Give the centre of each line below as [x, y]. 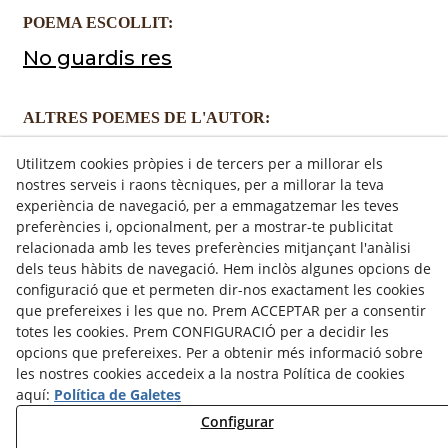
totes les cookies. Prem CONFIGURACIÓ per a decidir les [202, 331]
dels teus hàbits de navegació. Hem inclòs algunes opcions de [223, 268]
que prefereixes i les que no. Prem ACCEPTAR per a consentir [221, 310]
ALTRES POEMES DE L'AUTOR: [146, 117]
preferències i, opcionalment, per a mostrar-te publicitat [204, 226]
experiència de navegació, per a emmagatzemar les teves [207, 205]
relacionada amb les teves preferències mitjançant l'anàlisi [213, 247]
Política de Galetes [117, 394]
